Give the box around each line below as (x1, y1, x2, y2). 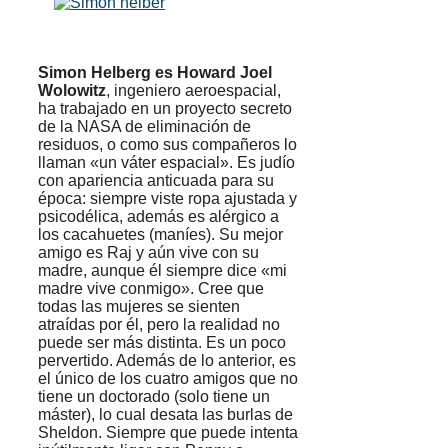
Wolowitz (38, 82, 106, 100)
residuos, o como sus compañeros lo (38, 136, 297, 154)
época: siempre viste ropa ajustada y (38, 190, 297, 208)
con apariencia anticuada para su (38, 172, 274, 190)
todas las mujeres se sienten (38, 298, 240, 316)
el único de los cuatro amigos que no (38, 370, 298, 388)
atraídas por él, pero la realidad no (38, 316, 280, 334)
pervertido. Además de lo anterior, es (38, 352, 296, 370)
